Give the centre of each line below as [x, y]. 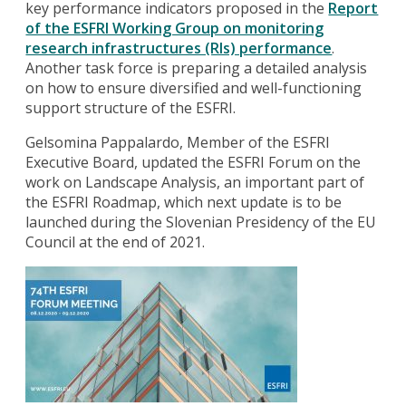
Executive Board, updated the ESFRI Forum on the [193, 162]
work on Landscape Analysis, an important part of [195, 182]
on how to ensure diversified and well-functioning [194, 87]
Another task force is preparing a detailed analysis [197, 68]
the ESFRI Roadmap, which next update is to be [184, 202]
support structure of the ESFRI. [131, 107]
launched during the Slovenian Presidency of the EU [201, 222]
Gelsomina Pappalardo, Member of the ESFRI [178, 142]
